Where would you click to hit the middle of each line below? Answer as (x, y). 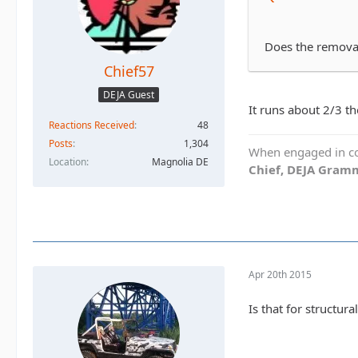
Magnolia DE (180, 162)
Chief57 (129, 71)
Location (68, 162)
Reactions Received (91, 125)
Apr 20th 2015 (280, 275)
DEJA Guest (129, 95)
